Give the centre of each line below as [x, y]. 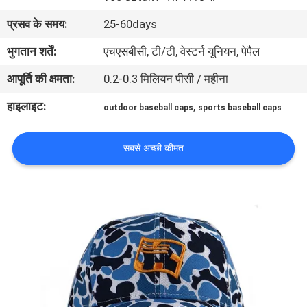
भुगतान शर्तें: [32, 52]
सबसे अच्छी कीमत [153, 148]
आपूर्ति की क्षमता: [41, 79]
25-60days [131, 24]
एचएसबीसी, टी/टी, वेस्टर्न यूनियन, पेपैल [182, 52]
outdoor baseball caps [149, 108]
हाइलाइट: [27, 107]
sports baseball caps [240, 108]
